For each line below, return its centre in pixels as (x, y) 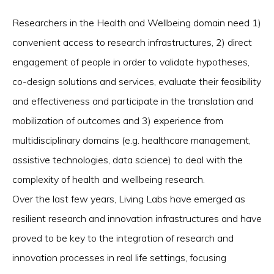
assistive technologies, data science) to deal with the (128, 160)
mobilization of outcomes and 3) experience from (118, 121)
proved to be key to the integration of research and (123, 238)
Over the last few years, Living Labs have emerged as (129, 199)
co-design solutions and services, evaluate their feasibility (137, 82)
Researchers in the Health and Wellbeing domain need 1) (137, 23)
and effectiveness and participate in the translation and (133, 101)
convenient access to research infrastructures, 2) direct (132, 43)
